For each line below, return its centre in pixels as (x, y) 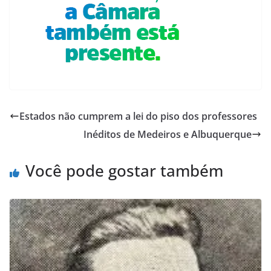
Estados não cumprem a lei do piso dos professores (138, 116)
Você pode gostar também (124, 170)
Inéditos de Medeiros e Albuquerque (168, 134)
